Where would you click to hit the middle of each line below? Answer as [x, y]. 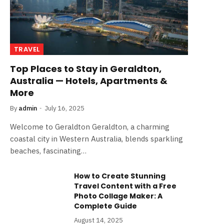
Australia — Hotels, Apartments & [89, 81]
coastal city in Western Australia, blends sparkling [96, 139]
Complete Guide [105, 206]
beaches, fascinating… [48, 151]
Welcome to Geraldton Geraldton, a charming [90, 127]
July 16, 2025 [64, 108]
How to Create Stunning [120, 176]
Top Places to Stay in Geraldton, [86, 69]
